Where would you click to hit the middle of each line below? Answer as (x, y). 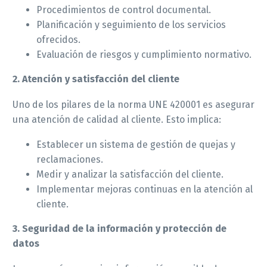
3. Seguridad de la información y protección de (119, 229)
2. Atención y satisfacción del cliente (96, 79)
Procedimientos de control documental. (124, 10)
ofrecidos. (58, 40)
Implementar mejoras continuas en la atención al (145, 190)
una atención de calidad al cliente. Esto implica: (117, 119)
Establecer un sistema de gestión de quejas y (136, 145)
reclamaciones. (70, 160)
